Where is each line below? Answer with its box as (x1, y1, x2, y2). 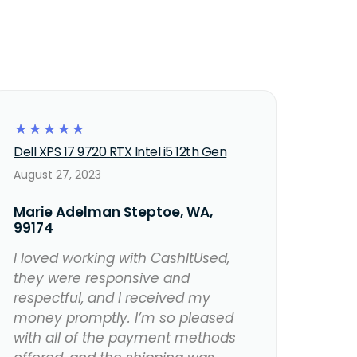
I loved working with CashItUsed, (14, 249, 230, 269)
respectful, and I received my (14, 288, 211, 308)
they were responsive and (14, 269, 190, 288)
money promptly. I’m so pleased (14, 308, 234, 328)
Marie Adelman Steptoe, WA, (14, 202, 214, 222)
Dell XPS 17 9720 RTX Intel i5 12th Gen (14, 143, 227, 162)
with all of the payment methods (14, 328, 237, 348)
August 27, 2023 (14, 167, 102, 183)
